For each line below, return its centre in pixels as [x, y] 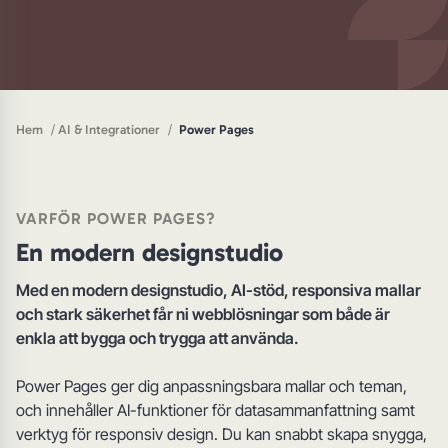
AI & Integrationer [108, 130]
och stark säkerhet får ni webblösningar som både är [203, 314]
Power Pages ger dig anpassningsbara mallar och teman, [211, 386]
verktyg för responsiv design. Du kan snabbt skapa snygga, [221, 434]
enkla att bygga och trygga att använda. [157, 338]
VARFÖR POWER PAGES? [116, 218]
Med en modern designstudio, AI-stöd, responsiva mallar [218, 290]
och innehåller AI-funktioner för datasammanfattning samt [215, 410]
